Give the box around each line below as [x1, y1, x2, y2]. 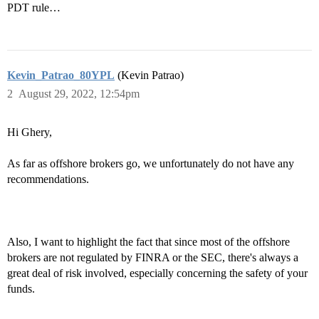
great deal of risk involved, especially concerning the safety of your [7, 267, 308, 279]
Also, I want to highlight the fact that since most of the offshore [7, 236, 290, 248]
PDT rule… [7, 1, 63, 14]
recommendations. [7, 173, 89, 185]
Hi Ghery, [7, 126, 52, 138]
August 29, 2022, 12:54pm [19, 88, 140, 100]
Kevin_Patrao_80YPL [7, 69, 115, 81]
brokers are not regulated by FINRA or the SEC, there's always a [7, 251, 298, 263]
